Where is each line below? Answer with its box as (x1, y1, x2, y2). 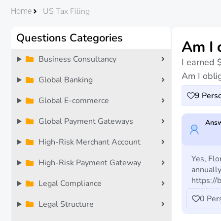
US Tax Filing (42, 6, 90, 17)
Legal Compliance (38, 178, 102, 189)
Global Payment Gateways (38, 116, 133, 127)
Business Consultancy (38, 54, 116, 65)
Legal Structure (38, 199, 94, 210)
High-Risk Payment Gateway (38, 157, 141, 168)
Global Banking (38, 74, 93, 85)
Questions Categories (16, 31, 123, 45)
